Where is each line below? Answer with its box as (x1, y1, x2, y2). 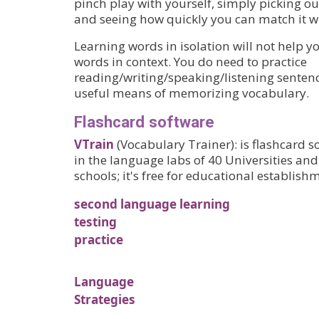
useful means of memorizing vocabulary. (74, 84, 309, 101)
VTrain (74, 135, 114, 152)
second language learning (74, 195, 230, 212)
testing (74, 213, 117, 230)
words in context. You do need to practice (74, 53, 307, 70)
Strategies (74, 291, 135, 308)
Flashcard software (74, 112, 214, 131)
